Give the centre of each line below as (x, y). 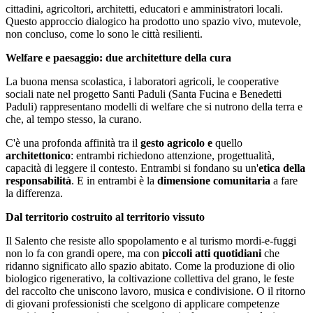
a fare (284, 181)
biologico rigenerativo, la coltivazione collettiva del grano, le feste (150, 279)
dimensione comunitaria (214, 181)
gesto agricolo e (176, 143)
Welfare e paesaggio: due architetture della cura (118, 58)
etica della (282, 168)
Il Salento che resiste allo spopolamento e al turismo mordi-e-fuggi (151, 241)
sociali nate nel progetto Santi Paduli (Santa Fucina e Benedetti (144, 94)
